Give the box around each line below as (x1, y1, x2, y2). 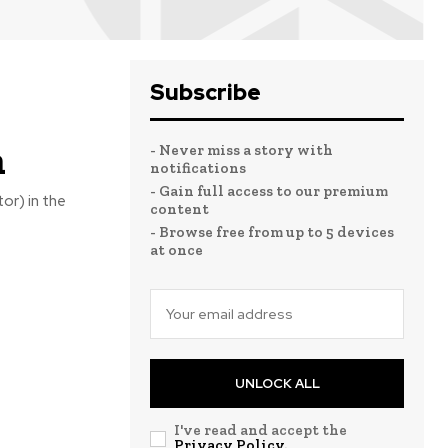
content (150, 200, 209, 219)
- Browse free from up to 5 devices (150, 223, 394, 242)
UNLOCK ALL (234, 375, 320, 393)
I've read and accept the (174, 421, 347, 440)
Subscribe (150, 78, 261, 108)
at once (150, 241, 203, 260)
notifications (150, 159, 246, 178)
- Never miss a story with (150, 141, 333, 160)
